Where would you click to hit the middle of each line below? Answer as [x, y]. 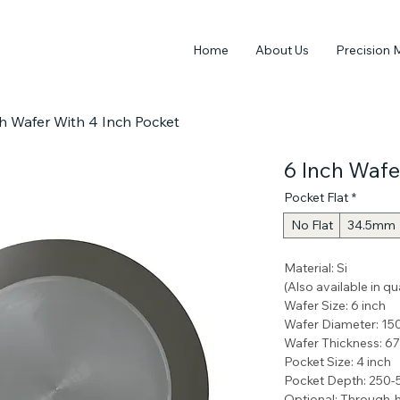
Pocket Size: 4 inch [337, 362]
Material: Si [317, 268]
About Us [282, 50]
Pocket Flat [316, 197]
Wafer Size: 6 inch [336, 305]
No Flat [312, 225]
